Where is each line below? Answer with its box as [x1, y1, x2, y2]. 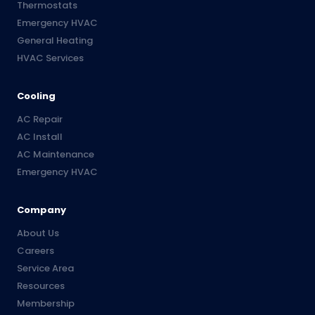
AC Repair [17, 112, 63, 127]
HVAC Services [17, 51, 84, 65]
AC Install [17, 130, 63, 144]
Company [17, 203, 66, 217]
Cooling [17, 89, 56, 103]
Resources [17, 279, 65, 293]
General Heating [17, 34, 93, 48]
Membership [17, 297, 75, 311]
